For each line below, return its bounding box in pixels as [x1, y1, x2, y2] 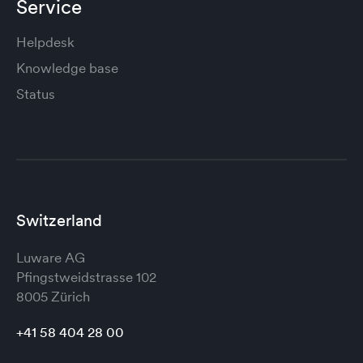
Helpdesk [16, 32, 75, 51]
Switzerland [16, 209, 102, 231]
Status [16, 84, 55, 103]
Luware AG [16, 248, 85, 267]
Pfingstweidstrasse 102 [16, 267, 156, 286]
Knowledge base [16, 58, 118, 77]
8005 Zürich [16, 287, 90, 305]
